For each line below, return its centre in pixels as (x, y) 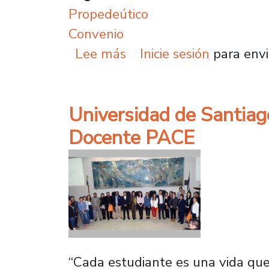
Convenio (96, 34)
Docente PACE (131, 138)
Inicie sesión (174, 54)
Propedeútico (108, 14)
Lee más (101, 54)
